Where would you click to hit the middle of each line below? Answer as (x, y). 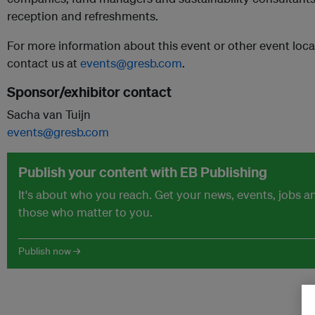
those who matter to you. (85, 212)
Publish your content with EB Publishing (143, 172)
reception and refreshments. (83, 16)
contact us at (44, 63)
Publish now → (49, 251)
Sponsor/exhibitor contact (89, 92)
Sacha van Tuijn (49, 114)
